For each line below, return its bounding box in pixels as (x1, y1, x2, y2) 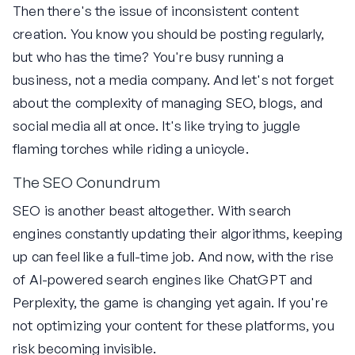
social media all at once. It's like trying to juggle (13, 117, 300, 135)
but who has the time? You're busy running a (13, 48, 284, 66)
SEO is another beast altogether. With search (13, 201, 292, 219)
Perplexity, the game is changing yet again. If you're (13, 293, 328, 311)
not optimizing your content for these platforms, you (13, 316, 334, 334)
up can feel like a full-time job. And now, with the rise (13, 247, 334, 265)
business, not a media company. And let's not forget (13, 71, 334, 89)
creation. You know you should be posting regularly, (13, 25, 325, 43)
